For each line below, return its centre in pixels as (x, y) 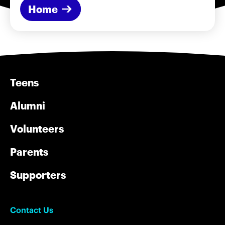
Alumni (28, 105)
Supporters (38, 175)
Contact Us (32, 210)
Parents (29, 152)
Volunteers (37, 129)
